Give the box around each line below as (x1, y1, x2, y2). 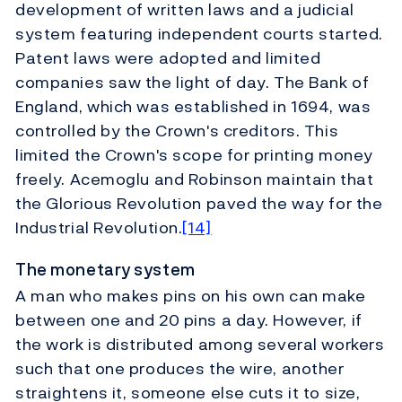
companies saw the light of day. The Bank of (15, 69, 370, 94)
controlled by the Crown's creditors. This (15, 118, 339, 143)
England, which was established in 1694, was (15, 93, 371, 118)
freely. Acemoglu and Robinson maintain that (15, 166, 374, 191)
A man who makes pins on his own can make (15, 284, 366, 309)
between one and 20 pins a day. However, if (15, 308, 363, 333)
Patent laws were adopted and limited (15, 45, 321, 70)
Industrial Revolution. (15, 214, 183, 240)
